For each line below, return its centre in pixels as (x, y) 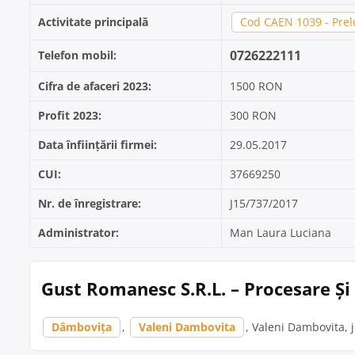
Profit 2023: (70, 115)
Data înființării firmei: (97, 145)
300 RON (253, 115)
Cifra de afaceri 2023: (95, 86)
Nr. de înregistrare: (90, 203)
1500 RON (256, 86)
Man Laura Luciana (281, 233)
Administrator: (78, 233)
